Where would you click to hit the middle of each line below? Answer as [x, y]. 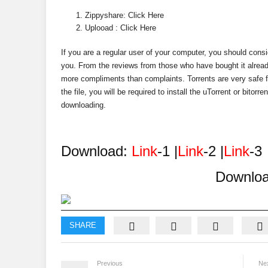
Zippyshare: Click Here [124, 15]
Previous [110, 263]
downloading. [83, 105]
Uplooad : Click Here [121, 28]
